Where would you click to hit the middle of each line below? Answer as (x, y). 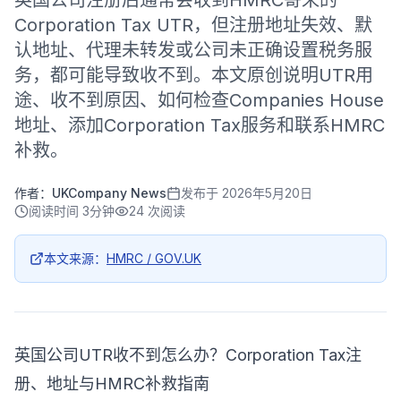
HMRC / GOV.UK (154, 258)
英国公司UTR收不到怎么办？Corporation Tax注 (188, 355)
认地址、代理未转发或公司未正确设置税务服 (193, 50)
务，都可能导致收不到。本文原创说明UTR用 (194, 75)
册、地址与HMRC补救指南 (112, 384)
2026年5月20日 (267, 193)
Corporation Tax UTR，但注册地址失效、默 (193, 25)
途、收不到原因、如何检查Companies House (199, 100)
